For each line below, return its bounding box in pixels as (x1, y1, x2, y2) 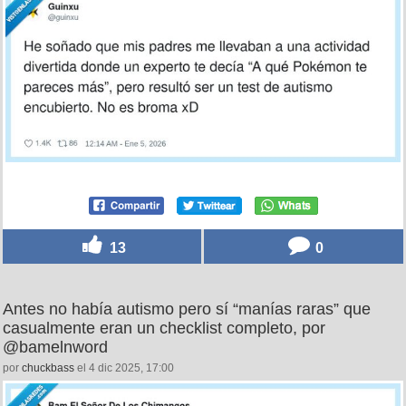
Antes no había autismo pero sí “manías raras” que (3, 300, 371, 319)
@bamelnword (3, 338, 108, 357)
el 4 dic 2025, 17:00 (74, 362, 174, 375)
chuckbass (22, 362, 74, 375)
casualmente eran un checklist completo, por (3, 319, 325, 338)
